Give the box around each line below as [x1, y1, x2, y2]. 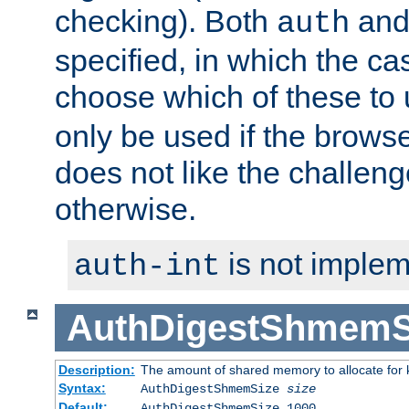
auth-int [74, 248, 220, 284]
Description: [58, 362, 135, 378]
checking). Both [55, 3, 277, 38]
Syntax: [58, 381, 106, 396]
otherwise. [55, 191, 196, 226]
